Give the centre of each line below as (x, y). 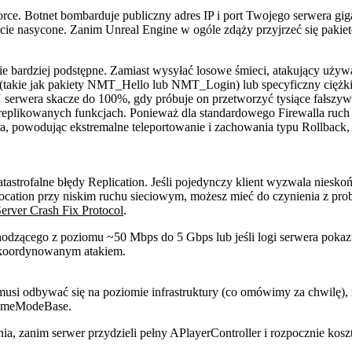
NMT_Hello (118, 85)
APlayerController (215, 333)
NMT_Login (203, 85)
